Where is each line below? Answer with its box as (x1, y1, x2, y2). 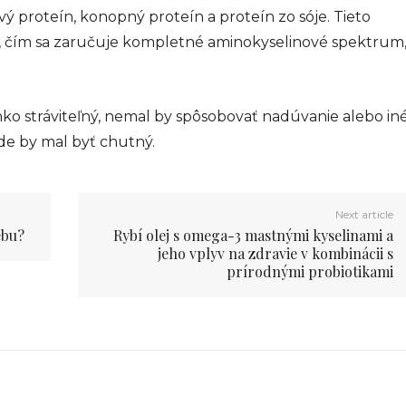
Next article (335, 207, 394, 221)
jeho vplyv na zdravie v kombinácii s (158, 243, 394, 263)
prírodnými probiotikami (227, 261, 394, 281)
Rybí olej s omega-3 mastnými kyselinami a (113, 225, 394, 245)
